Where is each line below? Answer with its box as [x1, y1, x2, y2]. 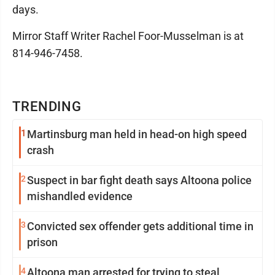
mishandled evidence [27, 189, 133, 203]
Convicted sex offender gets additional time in [27, 219, 254, 233]
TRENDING [12, 98, 82, 114]
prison [27, 235, 58, 249]
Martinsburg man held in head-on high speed [27, 127, 247, 141]
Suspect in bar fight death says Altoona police [27, 173, 252, 187]
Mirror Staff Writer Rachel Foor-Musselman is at [12, 29, 244, 42]
